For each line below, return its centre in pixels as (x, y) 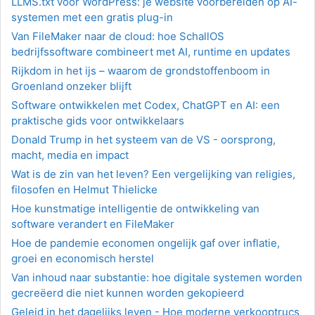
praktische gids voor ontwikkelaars (98, 121)
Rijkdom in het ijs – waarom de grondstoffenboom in (141, 71)
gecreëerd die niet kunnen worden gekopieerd (128, 293)
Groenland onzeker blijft (71, 86)
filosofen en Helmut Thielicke (84, 189)
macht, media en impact (70, 155)
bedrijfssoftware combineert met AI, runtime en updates (151, 52)
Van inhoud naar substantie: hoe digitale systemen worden (157, 277)
